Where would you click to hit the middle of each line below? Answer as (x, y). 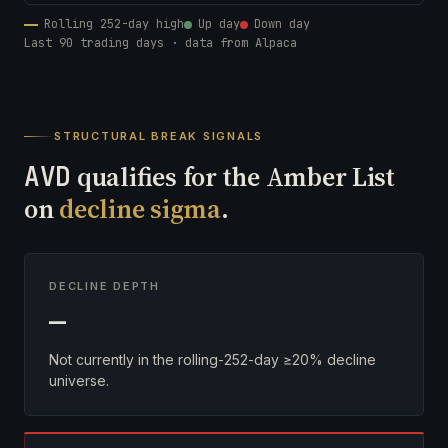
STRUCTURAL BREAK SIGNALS (159, 136)
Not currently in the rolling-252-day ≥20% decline (212, 359)
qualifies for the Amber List (233, 177)
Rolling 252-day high (114, 24)
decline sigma (140, 209)
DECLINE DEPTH (104, 286)
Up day (219, 24)
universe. (79, 380)
